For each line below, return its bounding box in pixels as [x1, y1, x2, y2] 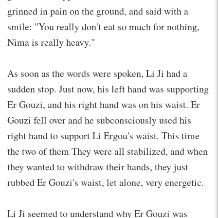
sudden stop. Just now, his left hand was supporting [7, 82, 209, 95]
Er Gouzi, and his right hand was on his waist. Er [7, 97, 200, 111]
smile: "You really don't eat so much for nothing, [7, 19, 200, 33]
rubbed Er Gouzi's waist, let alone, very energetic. [7, 175, 204, 189]
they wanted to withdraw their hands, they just [7, 160, 188, 173]
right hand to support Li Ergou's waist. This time [7, 128, 200, 142]
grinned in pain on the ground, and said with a [7, 4, 188, 18]
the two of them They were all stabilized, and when [7, 144, 208, 158]
